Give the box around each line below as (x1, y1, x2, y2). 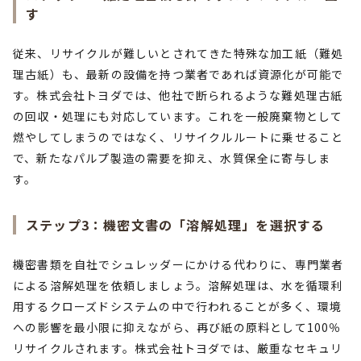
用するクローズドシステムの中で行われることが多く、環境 (13, 298, 342, 314)
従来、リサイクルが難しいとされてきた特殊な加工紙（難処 (13, 45, 344, 61)
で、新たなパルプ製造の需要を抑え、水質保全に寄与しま (13, 150, 331, 166)
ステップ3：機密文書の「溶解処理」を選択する (26, 215, 326, 234)
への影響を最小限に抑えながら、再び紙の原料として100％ (13, 319, 342, 335)
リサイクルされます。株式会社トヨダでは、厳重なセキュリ (13, 340, 343, 356)
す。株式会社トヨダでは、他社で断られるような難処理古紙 (13, 87, 343, 103)
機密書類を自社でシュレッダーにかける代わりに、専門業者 (13, 256, 344, 272)
